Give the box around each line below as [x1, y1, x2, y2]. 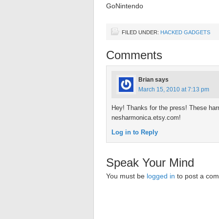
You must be [106, 172, 147, 180]
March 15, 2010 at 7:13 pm [138, 86, 209, 93]
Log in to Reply [111, 129, 158, 136]
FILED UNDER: [122, 29, 160, 35]
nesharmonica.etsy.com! [111, 114, 181, 121]
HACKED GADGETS [160, 29, 210, 35]
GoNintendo [106, 2, 143, 10]
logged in [147, 172, 175, 180]
